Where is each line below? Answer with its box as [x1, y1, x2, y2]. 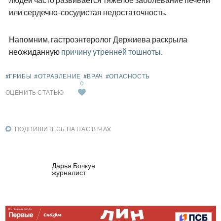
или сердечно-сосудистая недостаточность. [8, 7, 166, 17]
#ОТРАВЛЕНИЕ [34, 72, 81, 80]
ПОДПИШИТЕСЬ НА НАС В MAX [14, 125, 111, 133]
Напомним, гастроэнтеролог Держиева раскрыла [8, 34, 187, 44]
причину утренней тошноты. [61, 46, 162, 56]
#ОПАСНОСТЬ [105, 72, 150, 80]
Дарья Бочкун [51, 161, 95, 170]
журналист [51, 168, 86, 177]
